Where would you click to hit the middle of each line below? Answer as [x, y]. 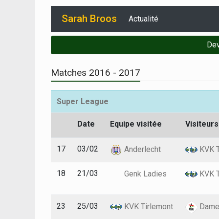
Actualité [143, 19]
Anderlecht [142, 149]
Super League [83, 101]
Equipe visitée [136, 124]
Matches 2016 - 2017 [96, 73]
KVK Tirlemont [148, 206]
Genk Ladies [144, 174]
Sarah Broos [89, 19]
